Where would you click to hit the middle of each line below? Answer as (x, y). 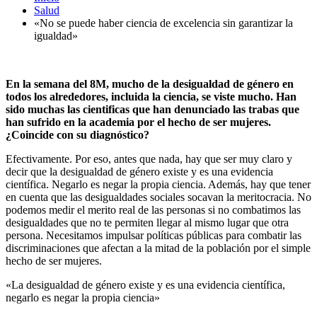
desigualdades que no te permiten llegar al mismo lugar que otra (147, 222)
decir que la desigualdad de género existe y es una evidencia (139, 171)
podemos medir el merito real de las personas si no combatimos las (153, 209)
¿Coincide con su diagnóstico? (77, 134)
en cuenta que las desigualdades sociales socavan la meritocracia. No (158, 197)
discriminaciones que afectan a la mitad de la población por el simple (158, 248)
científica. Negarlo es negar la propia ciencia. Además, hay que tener (158, 184)
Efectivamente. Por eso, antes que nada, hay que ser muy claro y (149, 158)
